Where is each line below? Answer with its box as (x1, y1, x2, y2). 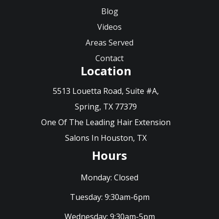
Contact (95, 53, 124, 64)
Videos (97, 22, 122, 33)
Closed (112, 172, 138, 183)
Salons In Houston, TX (65, 132, 147, 144)
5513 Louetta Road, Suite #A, (53, 86, 159, 97)
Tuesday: (69, 192, 103, 203)
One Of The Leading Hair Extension (41, 117, 171, 128)
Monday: (81, 172, 112, 183)
